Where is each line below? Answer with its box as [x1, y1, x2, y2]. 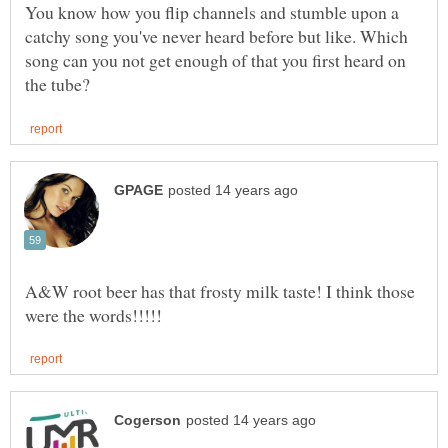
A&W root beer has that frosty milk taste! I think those [25, 278, 415, 303]
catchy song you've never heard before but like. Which [25, 24, 408, 49]
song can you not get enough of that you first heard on [25, 48, 406, 73]
